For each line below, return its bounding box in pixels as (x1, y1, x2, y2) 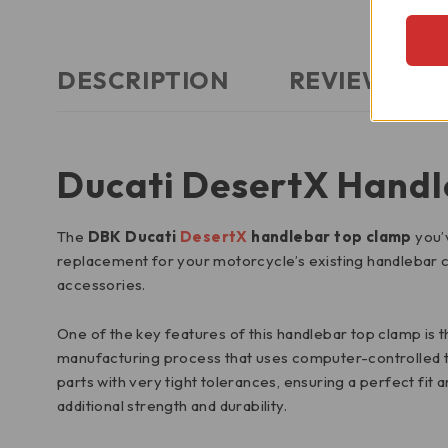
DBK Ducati (87, 227, 181, 246)
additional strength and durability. (57, 396, 287, 415)
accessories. (57, 275, 146, 294)
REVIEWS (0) (288, 65, 443, 95)
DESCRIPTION (57, 65, 229, 95)
